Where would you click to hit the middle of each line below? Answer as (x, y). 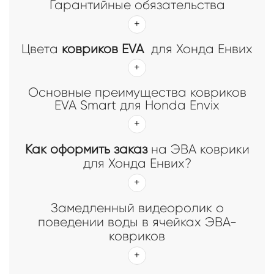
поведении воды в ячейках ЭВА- (137, 222)
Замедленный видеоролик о (137, 208)
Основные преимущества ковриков (137, 92)
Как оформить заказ (86, 149)
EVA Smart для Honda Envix (137, 105)
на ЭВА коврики (198, 149)
